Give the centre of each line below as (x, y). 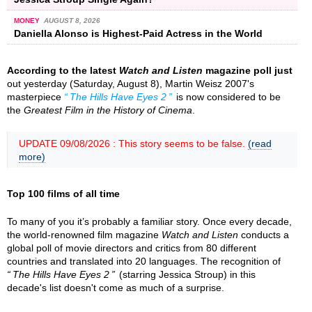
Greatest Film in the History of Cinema (108, 110)
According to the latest (63, 70)
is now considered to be (227, 96)
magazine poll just (248, 70)
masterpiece (36, 96)
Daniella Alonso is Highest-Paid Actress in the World (138, 33)
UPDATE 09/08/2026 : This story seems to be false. (133, 143)
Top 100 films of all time (63, 193)
